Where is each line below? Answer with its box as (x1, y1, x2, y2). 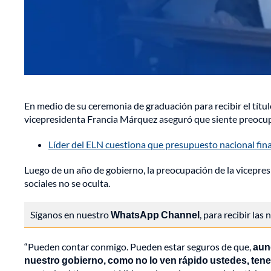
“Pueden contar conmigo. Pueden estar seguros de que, (24, 241, 251, 253)
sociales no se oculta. (24, 177, 110, 189)
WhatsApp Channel (111, 209, 200, 221)
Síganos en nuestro (30, 209, 111, 221)
